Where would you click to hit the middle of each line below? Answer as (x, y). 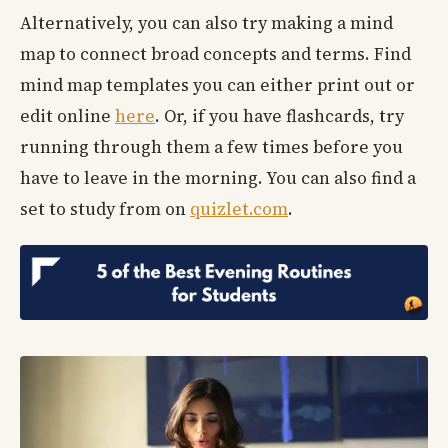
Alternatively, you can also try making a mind (206, 23)
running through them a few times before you (211, 147)
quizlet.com (239, 209)
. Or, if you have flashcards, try (279, 116)
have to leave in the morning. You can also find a (218, 178)
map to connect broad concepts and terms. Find (215, 54)
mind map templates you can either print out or (217, 85)
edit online (67, 116)
